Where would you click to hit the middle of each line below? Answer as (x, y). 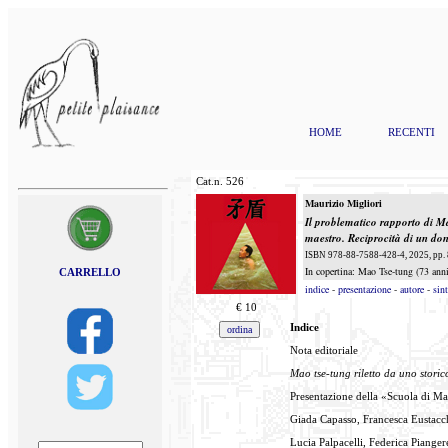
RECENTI (411, 132)
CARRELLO (90, 272)
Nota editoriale (324, 350)
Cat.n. (211, 181)
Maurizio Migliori (343, 203)
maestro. (325, 238)
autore (412, 289)
